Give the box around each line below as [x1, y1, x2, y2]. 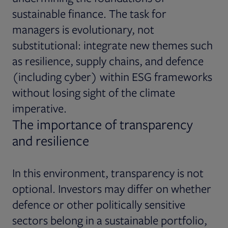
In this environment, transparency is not [12, 165, 204, 180]
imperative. [12, 100, 67, 116]
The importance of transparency [12, 115, 193, 133]
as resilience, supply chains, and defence [12, 53, 204, 68]
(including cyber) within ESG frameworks [12, 69, 212, 84]
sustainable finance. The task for [12, 6, 166, 21]
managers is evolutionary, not [12, 21, 154, 37]
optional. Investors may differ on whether [12, 181, 211, 196]
